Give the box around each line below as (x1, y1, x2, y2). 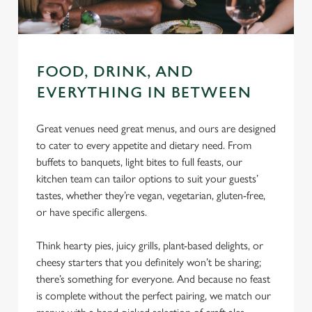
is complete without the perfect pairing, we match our (36, 289, 271, 302)
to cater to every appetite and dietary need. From (36, 139, 251, 152)
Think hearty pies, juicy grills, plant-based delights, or (36, 239, 263, 252)
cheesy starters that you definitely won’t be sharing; (36, 256, 261, 269)
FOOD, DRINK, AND (36, 63, 193, 81)
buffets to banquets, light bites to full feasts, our (36, 155, 242, 169)
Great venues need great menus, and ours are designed (36, 122, 276, 135)
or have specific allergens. (36, 205, 147, 219)
